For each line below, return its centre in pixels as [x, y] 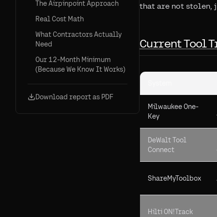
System [160, 83]
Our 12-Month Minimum [73, 60]
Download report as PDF [74, 97]
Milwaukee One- [173, 107]
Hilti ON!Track [170, 212]
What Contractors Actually [78, 34]
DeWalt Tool [167, 140]
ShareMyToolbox [174, 178]
